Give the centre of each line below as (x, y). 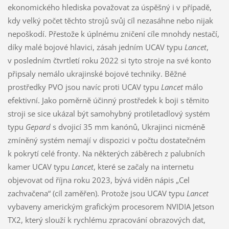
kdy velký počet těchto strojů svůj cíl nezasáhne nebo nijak (110, 21)
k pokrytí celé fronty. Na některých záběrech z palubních (106, 154)
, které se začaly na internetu (143, 167)
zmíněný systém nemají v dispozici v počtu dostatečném (106, 140)
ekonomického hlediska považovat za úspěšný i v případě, (109, 7)
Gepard (38, 127)
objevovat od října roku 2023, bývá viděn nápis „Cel (98, 180)
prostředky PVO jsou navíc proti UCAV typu (84, 87)
